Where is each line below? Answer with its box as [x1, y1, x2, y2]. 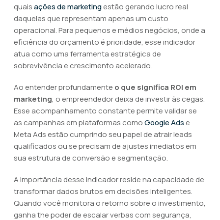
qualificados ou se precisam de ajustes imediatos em [14, 141, 196, 151]
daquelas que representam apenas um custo [14, 13, 168, 24]
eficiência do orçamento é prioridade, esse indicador [14, 37, 195, 47]
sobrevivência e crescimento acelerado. [14, 60, 152, 71]
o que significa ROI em [114, 82, 196, 92]
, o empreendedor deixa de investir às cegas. [52, 94, 205, 104]
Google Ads [144, 117, 184, 128]
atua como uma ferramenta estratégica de [14, 49, 161, 59]
